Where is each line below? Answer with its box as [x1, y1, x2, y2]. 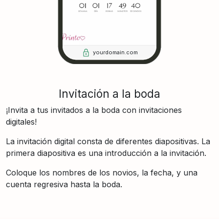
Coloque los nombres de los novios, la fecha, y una [6, 167, 197, 177]
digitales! [6, 116, 37, 127]
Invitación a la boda [59, 87, 160, 100]
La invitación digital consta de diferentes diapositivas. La [6, 136, 210, 146]
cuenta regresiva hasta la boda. [6, 179, 122, 189]
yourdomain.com [93, 49, 138, 56]
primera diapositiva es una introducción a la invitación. [6, 148, 206, 158]
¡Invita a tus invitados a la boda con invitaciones [6, 105, 182, 115]
